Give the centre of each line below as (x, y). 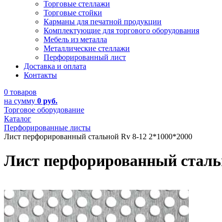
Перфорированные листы (47, 128)
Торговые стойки (73, 13)
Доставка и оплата (55, 66)
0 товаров (20, 92)
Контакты (40, 75)
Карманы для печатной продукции (103, 22)
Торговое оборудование (44, 110)
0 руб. (47, 101)
